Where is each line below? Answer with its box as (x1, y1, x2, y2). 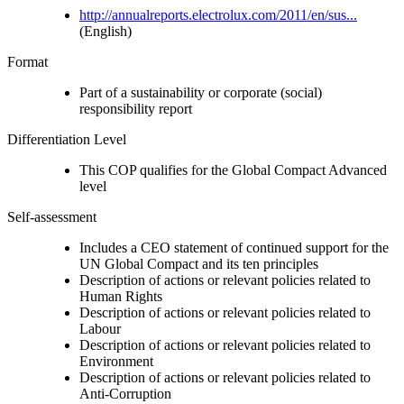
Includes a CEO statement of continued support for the (79, 239, 389, 255)
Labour (79, 320, 121, 336)
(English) (79, 23, 132, 39)
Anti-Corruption (79, 385, 171, 401)
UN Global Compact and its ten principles (79, 255, 318, 271)
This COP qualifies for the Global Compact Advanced (79, 161, 387, 178)
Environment (79, 353, 153, 369)
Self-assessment (7, 208, 96, 225)
